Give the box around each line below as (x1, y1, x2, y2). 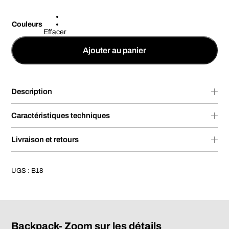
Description (11, 87, 53, 96)
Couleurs (12, 20, 43, 28)
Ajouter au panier (83, 46, 146, 55)
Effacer (43, 28, 67, 36)
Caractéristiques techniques (11, 111, 110, 120)
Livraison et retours (11, 135, 79, 144)
